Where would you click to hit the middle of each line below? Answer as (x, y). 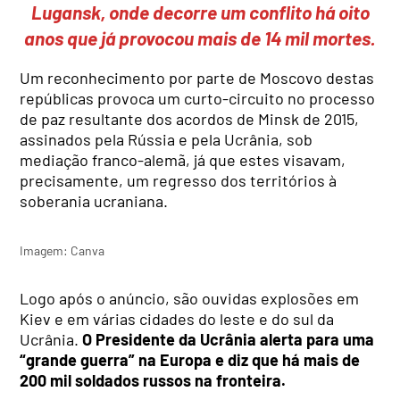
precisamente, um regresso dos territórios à (179, 181)
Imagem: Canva (62, 250)
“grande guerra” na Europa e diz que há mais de (190, 360)
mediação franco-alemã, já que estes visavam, (183, 160)
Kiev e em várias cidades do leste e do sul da (177, 319)
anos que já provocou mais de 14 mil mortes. (200, 38)
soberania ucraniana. (94, 201)
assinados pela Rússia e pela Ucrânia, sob (167, 140)
